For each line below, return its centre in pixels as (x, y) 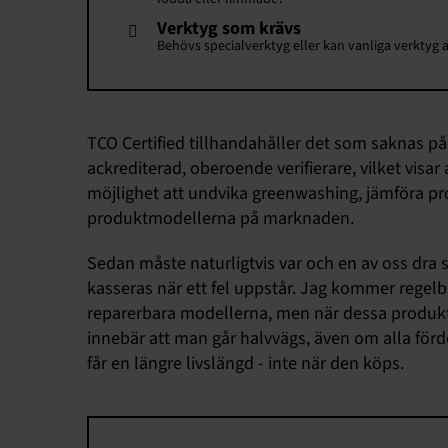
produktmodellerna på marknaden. (220, 219)
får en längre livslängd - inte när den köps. (245, 364)
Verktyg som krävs (229, 28)
